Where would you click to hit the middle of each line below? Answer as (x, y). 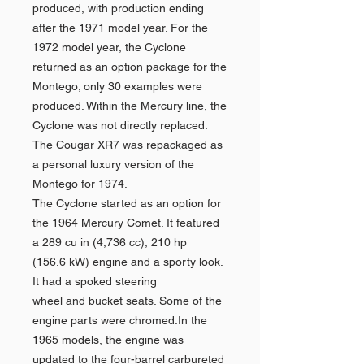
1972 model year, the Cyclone (109, 47)
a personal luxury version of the (113, 164)
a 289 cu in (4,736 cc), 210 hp (110, 242)
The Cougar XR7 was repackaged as (128, 145)
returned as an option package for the (130, 67)
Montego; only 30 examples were (117, 86)
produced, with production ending (118, 8)
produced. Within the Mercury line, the (130, 106)
